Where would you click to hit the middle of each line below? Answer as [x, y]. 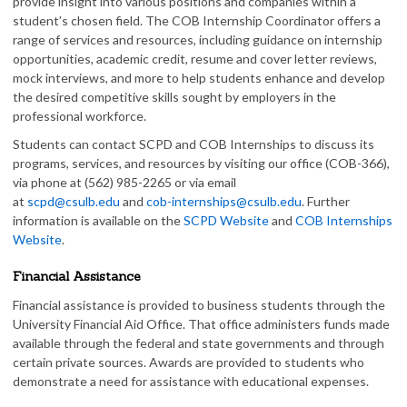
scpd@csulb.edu [74, 201]
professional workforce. [81, 116]
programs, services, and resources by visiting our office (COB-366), [201, 163]
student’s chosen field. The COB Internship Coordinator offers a [197, 20]
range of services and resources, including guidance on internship [198, 40]
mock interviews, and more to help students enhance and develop [199, 78]
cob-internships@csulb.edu [224, 201]
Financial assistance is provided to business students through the [199, 305]
